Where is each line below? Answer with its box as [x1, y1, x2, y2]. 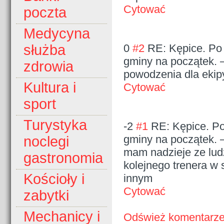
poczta [23, 4, 66, 21]
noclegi [23, 133, 69, 150]
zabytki [23, 187, 69, 204]
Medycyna [23, 25, 90, 42]
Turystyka [23, 117, 87, 133]
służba [23, 42, 65, 58]
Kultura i [23, 79, 76, 96]
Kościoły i [23, 171, 84, 187]
